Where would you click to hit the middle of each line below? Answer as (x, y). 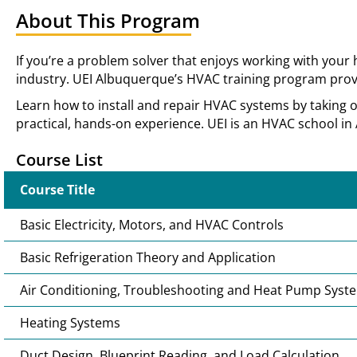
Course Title (57, 190)
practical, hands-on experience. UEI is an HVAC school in (186, 124)
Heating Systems (70, 323)
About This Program (108, 20)
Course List (59, 160)
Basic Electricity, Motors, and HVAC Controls (152, 225)
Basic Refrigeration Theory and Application (148, 257)
